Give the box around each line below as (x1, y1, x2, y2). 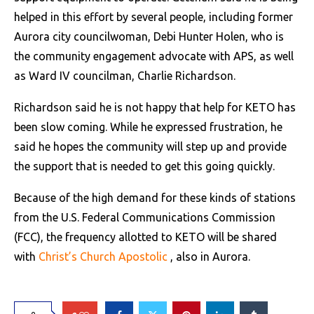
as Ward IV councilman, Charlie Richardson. (14, 69, 235, 82)
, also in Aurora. (168, 250, 250, 263)
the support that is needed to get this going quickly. (14, 160, 275, 172)
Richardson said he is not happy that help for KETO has (14, 101, 296, 114)
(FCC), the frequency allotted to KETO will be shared (14, 231, 277, 243)
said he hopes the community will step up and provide (14, 140, 287, 153)
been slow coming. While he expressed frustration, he (14, 121, 282, 133)
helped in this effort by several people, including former (14, 11, 293, 23)
